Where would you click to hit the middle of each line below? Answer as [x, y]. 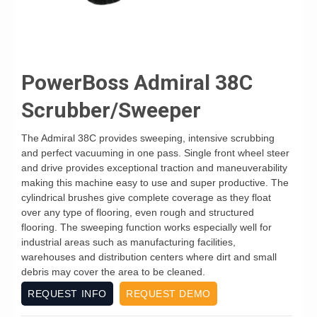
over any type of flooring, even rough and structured [138, 212]
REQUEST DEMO [168, 294]
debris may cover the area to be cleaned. [113, 272]
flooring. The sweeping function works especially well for [146, 227]
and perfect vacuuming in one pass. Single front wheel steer [155, 153]
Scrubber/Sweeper [111, 110]
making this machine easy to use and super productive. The [155, 183]
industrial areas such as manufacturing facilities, [128, 242]
